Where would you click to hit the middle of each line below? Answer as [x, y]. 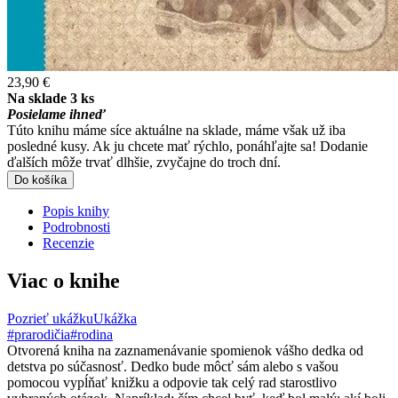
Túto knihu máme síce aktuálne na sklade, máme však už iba [176, 130]
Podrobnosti [76, 227]
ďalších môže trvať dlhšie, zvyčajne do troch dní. [144, 162]
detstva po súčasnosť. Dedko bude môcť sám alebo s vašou [173, 366]
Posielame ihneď [56, 114]
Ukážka [115, 318]
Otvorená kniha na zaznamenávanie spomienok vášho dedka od [185, 350]
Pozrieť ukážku [50, 318]
